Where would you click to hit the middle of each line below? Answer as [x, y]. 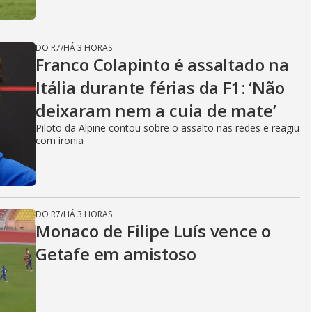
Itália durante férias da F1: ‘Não [160, 87]
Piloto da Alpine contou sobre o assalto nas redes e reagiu [167, 128]
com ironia [60, 140]
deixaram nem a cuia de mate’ [156, 110]
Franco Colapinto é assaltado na [162, 64]
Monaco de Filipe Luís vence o [154, 231]
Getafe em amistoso [116, 254]
